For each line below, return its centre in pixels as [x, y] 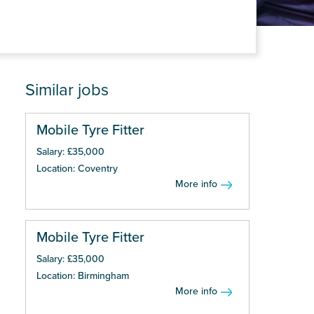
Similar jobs [67, 90]
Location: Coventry [77, 169]
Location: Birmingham [83, 276]
